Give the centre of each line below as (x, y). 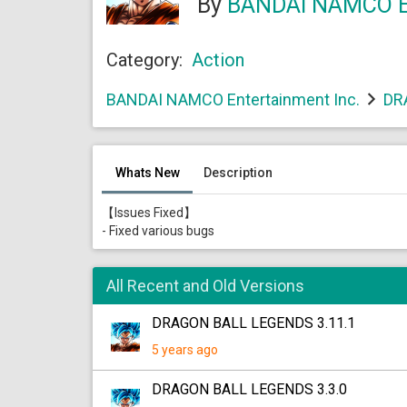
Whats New (147, 173)
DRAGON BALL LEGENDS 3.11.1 (253, 323)
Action (218, 60)
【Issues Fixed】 (149, 213)
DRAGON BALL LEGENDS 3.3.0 (249, 389)
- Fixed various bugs (158, 231)
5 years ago (185, 350)
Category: (144, 60)
